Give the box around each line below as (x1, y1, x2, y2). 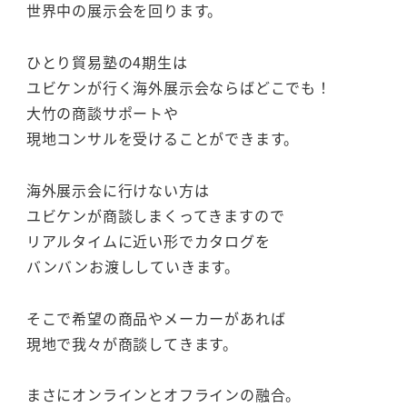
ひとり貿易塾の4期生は (25, 51, 188, 74)
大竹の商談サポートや (25, 102, 179, 124)
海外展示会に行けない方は (25, 178, 210, 201)
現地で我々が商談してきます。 (25, 332, 238, 354)
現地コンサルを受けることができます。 (25, 127, 300, 150)
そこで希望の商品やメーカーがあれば (25, 306, 286, 329)
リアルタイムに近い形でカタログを (25, 229, 271, 252)
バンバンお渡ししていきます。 (25, 254, 240, 277)
